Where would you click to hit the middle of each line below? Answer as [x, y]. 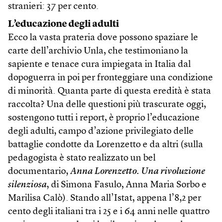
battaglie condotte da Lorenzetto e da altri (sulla [106, 145]
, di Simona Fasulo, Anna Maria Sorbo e [127, 185]
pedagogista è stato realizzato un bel [82, 158]
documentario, [39, 171]
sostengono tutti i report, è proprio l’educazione [104, 118]
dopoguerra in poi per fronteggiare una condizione [111, 78]
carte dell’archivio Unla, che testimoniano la [98, 51]
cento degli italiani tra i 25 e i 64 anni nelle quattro [109, 212]
